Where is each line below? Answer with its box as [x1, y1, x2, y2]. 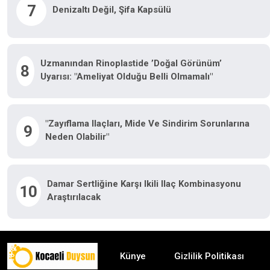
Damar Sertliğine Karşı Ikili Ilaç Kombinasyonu [46, 178, 241, 189]
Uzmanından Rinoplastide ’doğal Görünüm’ [40, 57, 222, 69]
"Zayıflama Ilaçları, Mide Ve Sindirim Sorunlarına [45, 118, 250, 129]
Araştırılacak [46, 191, 101, 202]
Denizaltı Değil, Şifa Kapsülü [52, 4, 171, 15]
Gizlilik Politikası [174, 251, 244, 262]
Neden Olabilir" [45, 131, 110, 142]
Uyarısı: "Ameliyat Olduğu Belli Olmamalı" [40, 71, 213, 82]
